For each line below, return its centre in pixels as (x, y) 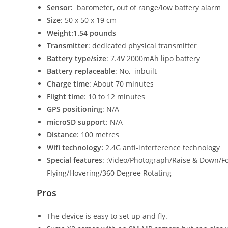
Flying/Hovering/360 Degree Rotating (109, 173)
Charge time (68, 84)
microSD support (76, 122)
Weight (59, 33)
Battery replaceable (81, 71)
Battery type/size (77, 59)
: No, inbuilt (136, 71)
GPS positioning (75, 109)
